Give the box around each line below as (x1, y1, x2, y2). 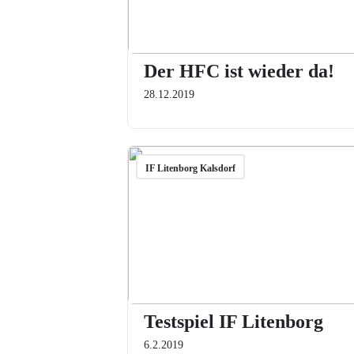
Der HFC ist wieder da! (143, 61, 334, 81)
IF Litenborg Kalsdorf (145, 163, 235, 174)
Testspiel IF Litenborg (143, 311, 323, 332)
